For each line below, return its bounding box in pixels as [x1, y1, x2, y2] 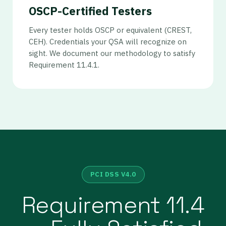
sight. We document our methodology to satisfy [29, 48, 195, 58]
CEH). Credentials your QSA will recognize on [29, 37, 187, 46]
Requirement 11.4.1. [29, 60, 99, 70]
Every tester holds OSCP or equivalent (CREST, [29, 25, 192, 35]
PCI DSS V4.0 [90, 170, 136, 179]
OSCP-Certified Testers [29, 4, 152, 18]
